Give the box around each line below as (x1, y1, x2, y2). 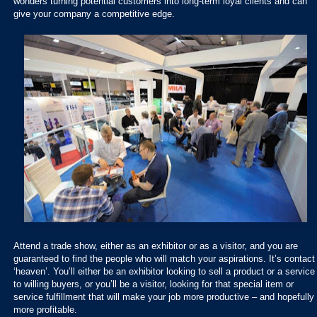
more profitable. (13, 304, 77, 315)
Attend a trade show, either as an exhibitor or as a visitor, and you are (13, 240, 298, 251)
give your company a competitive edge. (13, 8, 175, 19)
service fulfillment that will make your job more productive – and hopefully (13, 291, 314, 302)
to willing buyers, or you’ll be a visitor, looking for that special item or (13, 278, 294, 289)
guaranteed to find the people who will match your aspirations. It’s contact (13, 253, 315, 264)
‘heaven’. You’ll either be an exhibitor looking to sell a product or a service (13, 265, 315, 277)
